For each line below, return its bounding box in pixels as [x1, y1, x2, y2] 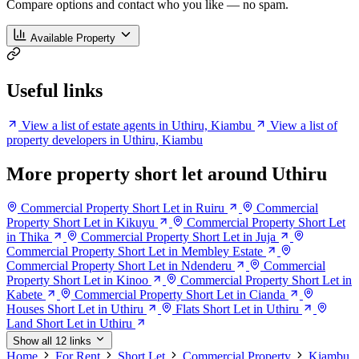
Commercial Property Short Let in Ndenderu [6, 259, 232, 273]
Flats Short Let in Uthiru [175, 302, 299, 317]
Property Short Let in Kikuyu [6, 216, 155, 230]
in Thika [6, 230, 49, 244]
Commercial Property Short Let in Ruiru [21, 201, 224, 216]
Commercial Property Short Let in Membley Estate [6, 244, 263, 259]
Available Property [30, 32, 115, 45]
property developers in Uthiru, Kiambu [6, 133, 203, 147]
